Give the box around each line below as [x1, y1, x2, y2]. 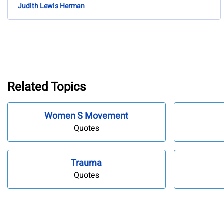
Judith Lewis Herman [18, 1, 85, 12]
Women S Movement [44, 109, 129, 123]
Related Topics [7, 78, 86, 96]
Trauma [71, 156, 102, 170]
